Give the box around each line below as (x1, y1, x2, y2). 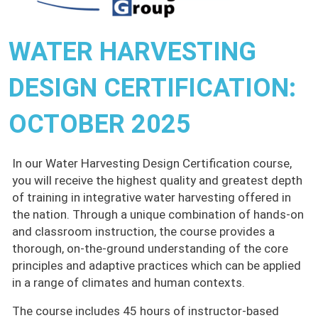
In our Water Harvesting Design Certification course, (12, 156, 292, 171)
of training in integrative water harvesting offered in (12, 190, 291, 205)
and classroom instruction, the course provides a (12, 224, 275, 239)
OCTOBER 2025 (9, 109, 191, 140)
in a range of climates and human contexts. (12, 275, 245, 290)
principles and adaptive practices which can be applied (12, 258, 301, 273)
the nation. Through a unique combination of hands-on (12, 207, 304, 222)
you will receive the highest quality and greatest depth (12, 173, 302, 188)
